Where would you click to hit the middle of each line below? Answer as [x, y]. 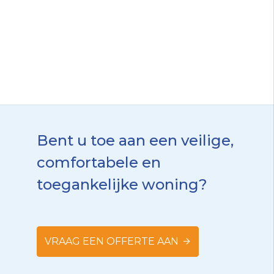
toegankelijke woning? [122, 184]
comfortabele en [99, 162]
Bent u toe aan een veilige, [135, 140]
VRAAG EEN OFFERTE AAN [112, 241]
